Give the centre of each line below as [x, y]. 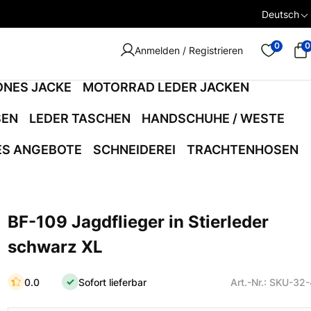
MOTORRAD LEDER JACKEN [166, 87]
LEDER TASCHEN [80, 118]
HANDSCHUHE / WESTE [213, 118]
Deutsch [281, 14]
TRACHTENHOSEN [242, 150]
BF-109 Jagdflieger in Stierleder [138, 222]
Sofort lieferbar [113, 282]
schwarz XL [56, 247]
